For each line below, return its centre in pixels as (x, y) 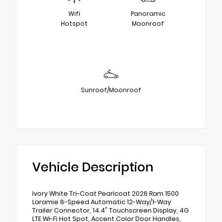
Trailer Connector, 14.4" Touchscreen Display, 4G (111, 210)
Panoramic (148, 13)
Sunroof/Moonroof (111, 90)
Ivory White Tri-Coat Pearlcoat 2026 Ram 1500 (106, 193)
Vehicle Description (93, 167)
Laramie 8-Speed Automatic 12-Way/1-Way (102, 202)
